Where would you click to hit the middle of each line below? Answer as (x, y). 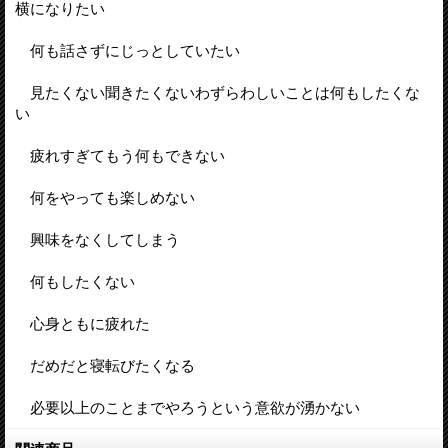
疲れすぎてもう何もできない (120, 155)
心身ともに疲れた (82, 323)
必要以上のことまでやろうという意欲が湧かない (187, 407)
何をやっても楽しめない (105, 197)
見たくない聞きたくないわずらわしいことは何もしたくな (217, 92)
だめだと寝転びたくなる (105, 365)
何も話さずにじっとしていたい (127, 50)
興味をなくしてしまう (97, 239)
